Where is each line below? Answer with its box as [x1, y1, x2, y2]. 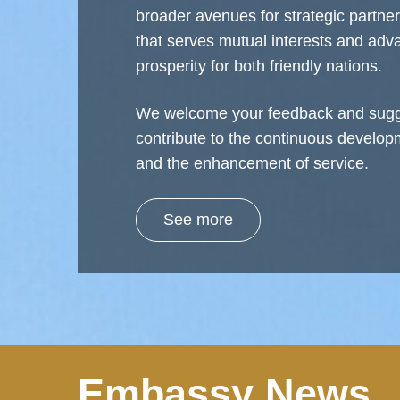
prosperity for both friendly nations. [136, 57, 382, 75]
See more [163, 211, 233, 229]
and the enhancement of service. [136, 154, 369, 172]
